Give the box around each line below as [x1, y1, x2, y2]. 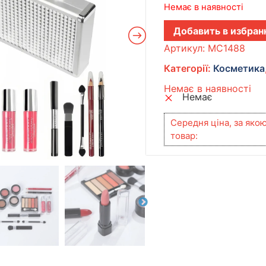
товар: [170, 130, 198, 142]
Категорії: [164, 62, 214, 75]
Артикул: [164, 42, 208, 55]
